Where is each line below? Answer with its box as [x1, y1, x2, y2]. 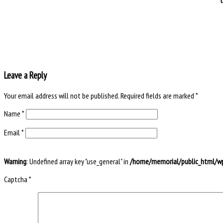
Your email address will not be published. [4, 90, 119, 101]
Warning [4, 156, 26, 166]
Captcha [4, 174, 27, 184]
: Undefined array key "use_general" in [26, 156, 130, 166]
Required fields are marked [120, 90, 196, 101]
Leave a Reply [4, 69, 47, 81]
